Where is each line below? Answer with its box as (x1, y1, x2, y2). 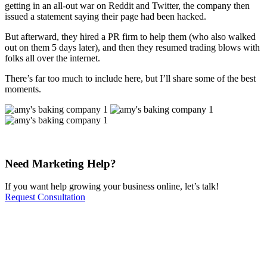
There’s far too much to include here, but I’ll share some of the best (5, 73, 256, 83)
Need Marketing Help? (5, 157, 116, 170)
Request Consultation (5, 192, 85, 203)
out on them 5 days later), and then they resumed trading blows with (5, 42, 260, 52)
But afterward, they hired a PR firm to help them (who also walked (5, 32, 256, 42)
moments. (5, 84, 41, 94)
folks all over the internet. (5, 53, 100, 63)
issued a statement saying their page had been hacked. (5, 11, 206, 21)
